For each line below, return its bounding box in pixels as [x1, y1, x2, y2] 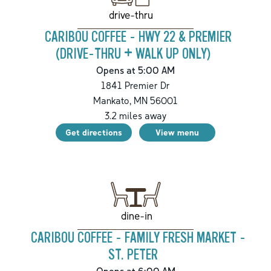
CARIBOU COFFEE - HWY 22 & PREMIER [44, 29, 232, 46]
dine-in [120, 209, 152, 222]
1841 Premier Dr [101, 79, 170, 92]
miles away [116, 109, 167, 122]
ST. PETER [108, 247, 158, 264]
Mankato [93, 94, 129, 107]
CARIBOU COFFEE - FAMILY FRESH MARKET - [30, 230, 246, 247]
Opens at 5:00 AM [96, 64, 175, 77]
